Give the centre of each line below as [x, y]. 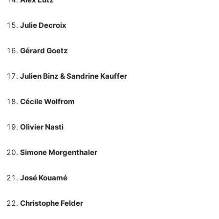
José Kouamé [44, 177]
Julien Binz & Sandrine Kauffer [74, 76]
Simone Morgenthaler [59, 152]
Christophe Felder [52, 203]
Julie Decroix [43, 25]
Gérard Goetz [44, 50]
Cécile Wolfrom [47, 101]
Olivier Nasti [42, 127]
